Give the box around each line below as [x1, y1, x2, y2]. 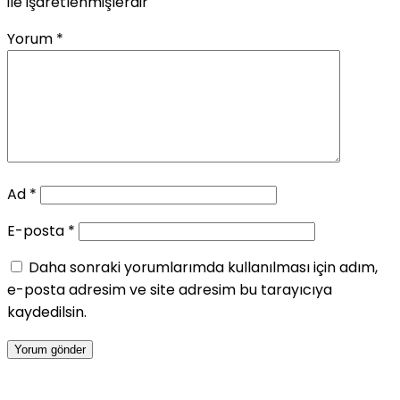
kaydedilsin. [7, 302, 87, 323]
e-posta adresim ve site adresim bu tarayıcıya [7, 279, 332, 301]
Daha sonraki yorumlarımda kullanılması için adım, [29, 257, 378, 279]
